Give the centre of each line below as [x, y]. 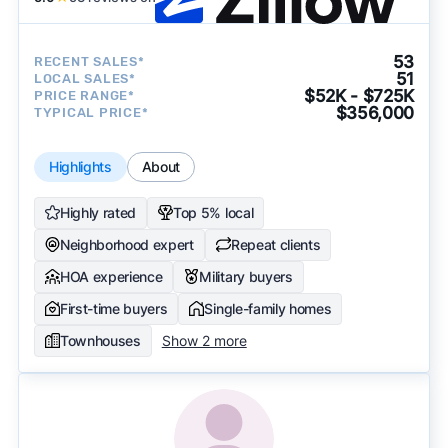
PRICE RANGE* [84, 96]
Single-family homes [268, 308]
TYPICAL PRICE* [91, 113]
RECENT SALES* [89, 62]
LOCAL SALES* [84, 79]
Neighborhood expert [126, 244]
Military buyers [246, 276]
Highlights [80, 166]
